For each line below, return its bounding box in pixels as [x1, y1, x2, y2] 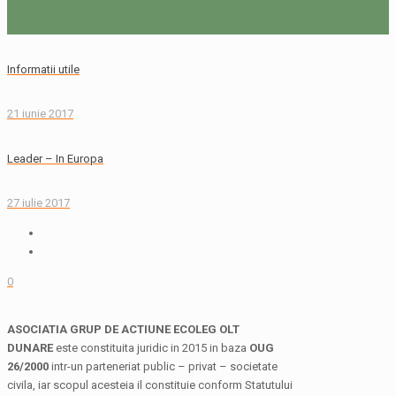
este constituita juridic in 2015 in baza [53, 341, 249, 355]
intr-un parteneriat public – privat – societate [49, 360, 278, 374]
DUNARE [7, 341, 53, 355]
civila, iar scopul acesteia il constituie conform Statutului [7, 378, 293, 392]
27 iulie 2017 [7, 195, 70, 209]
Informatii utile [7, 63, 80, 77]
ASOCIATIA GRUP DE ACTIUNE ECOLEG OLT [7, 323, 240, 337]
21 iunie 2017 [7, 107, 73, 121]
